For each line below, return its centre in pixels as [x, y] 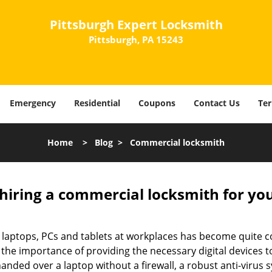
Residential [97, 103]
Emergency [33, 103]
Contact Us [217, 103]
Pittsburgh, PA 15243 [136, 39]
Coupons [157, 103]
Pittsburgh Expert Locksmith [136, 25]
